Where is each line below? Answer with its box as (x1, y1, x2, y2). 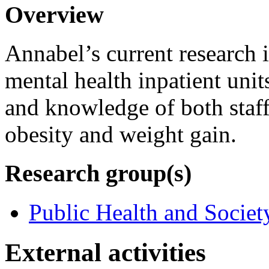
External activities (5, 238, 206, 267)
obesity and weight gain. (5, 121, 237, 148)
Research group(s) (5, 160, 192, 187)
